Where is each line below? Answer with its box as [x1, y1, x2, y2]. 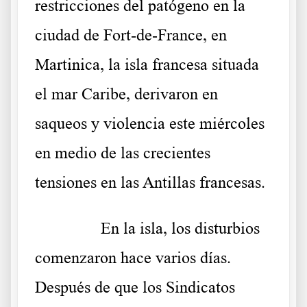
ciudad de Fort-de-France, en [35, 26, 227, 45]
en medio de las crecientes [35, 144, 210, 162]
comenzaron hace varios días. [35, 249, 231, 267]
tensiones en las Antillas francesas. [35, 173, 265, 192]
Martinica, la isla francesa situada [35, 56, 259, 74]
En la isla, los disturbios [101, 219, 260, 238]
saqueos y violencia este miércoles [35, 114, 265, 133]
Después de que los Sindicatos [35, 278, 235, 297]
